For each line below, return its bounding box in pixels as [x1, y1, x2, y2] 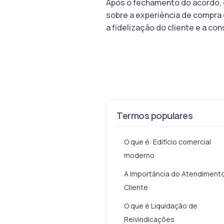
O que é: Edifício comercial [124, 137, 211, 147]
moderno [124, 150, 154, 160]
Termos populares [116, 109, 193, 122]
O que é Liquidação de [124, 201, 197, 211]
